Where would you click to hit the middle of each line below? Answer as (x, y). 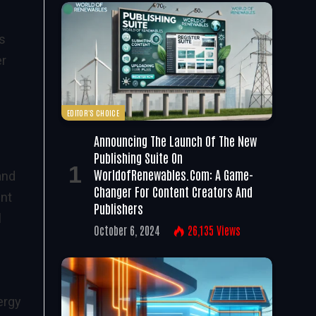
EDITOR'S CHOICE (93, 112)
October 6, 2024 (127, 230)
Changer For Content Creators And (173, 191)
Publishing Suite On (138, 157)
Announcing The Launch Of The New (175, 140)
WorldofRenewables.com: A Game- (174, 174)
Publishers (119, 208)
